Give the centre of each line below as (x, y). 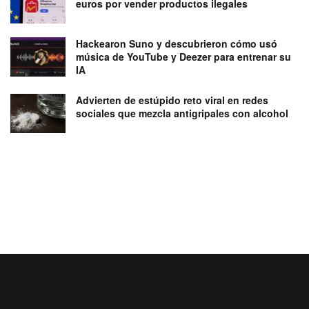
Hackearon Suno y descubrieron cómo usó (177, 43)
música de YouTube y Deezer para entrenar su (183, 56)
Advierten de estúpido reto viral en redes (172, 100)
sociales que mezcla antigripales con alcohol (182, 113)
